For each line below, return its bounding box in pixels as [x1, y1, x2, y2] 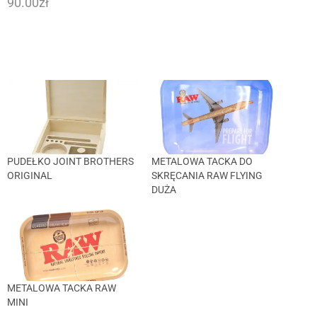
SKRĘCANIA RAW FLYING [151, 170, 263, 182]
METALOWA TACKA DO [151, 156, 253, 168]
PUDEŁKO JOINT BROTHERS [7, 156, 134, 168]
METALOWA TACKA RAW [7, 282, 116, 294]
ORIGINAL [7, 170, 52, 182]
